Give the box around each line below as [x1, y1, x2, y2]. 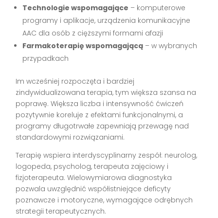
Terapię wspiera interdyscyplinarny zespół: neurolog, [16, 150, 198, 161]
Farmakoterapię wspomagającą [22, 41, 144, 51]
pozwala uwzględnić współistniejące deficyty [16, 184, 171, 194]
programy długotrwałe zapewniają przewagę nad [16, 121, 189, 131]
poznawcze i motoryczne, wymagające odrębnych [16, 195, 193, 205]
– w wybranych [143, 41, 198, 51]
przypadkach [22, 54, 69, 64]
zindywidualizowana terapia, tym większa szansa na [16, 88, 197, 98]
